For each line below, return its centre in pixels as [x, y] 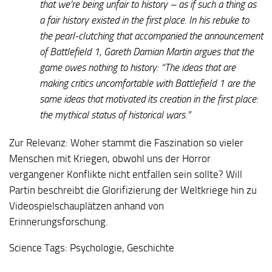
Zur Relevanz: [39, 142]
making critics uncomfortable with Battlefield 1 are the [147, 83]
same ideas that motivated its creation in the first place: [149, 99]
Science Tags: [38, 247]
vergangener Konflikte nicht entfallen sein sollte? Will [126, 174]
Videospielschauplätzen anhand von [87, 206]
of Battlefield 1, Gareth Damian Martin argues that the [147, 51]
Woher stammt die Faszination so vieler [156, 142]
